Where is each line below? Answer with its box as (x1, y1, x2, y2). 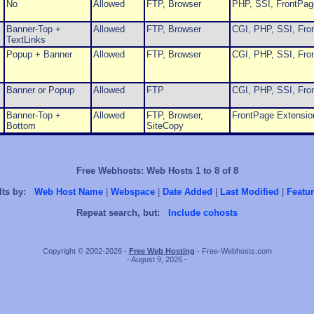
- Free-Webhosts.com (194, 247, 272, 256)
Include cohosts (168, 207, 238, 219)
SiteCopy (146, 121, 184, 132)
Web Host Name (34, 186, 103, 198)
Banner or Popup (6, 85, 74, 96)
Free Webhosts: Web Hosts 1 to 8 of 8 (76, 165, 238, 177)
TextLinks (6, 34, 46, 46)
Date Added (163, 186, 212, 198)
